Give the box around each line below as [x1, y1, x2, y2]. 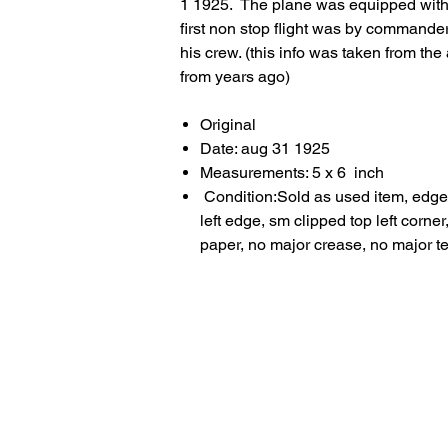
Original [200, 115, 256, 134]
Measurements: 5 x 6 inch [200, 163, 384, 182]
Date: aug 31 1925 [200, 139, 330, 158]
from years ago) [180, 67, 290, 86]
